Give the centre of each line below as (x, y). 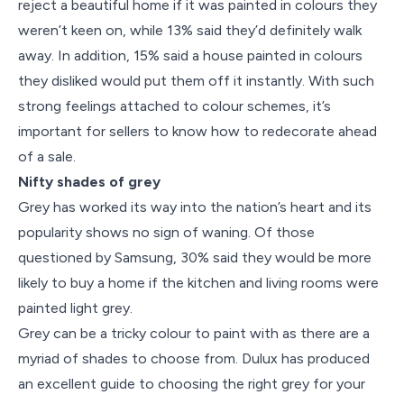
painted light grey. (75, 308)
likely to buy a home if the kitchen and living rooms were (198, 283)
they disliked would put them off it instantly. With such (196, 81)
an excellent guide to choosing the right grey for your (192, 384)
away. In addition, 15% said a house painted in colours (190, 55)
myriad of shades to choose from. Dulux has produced (194, 358)
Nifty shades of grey (89, 182)
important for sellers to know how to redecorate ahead (197, 131)
